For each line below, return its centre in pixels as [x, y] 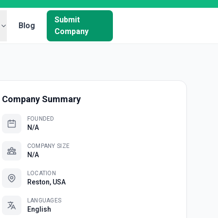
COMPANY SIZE [48, 146]
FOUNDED [41, 119]
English [39, 209]
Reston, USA [46, 182]
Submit [67, 20]
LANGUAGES [44, 200]
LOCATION [42, 173]
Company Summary [41, 99]
